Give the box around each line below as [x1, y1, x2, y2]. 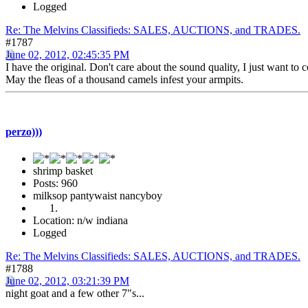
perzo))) [5, 125, 42, 137]
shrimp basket [33, 164, 93, 177]
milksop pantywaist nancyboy [33, 189, 162, 201]
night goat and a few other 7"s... [5, 287, 144, 299]
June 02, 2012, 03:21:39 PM [5, 274, 129, 287]
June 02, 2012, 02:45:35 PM [5, 49, 129, 61]
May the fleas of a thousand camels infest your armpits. [5, 74, 243, 86]
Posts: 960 [33, 177, 78, 189]
